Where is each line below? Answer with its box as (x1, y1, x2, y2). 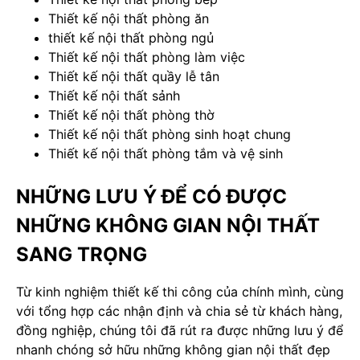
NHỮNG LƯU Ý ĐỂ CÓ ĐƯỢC (16, 184, 287, 208)
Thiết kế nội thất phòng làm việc (48, 48, 245, 65)
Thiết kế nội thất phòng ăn (48, 10, 209, 27)
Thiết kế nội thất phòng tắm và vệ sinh (48, 145, 283, 162)
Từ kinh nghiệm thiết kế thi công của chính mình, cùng (16, 283, 344, 300)
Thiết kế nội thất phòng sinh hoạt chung (48, 125, 291, 142)
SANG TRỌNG (16, 242, 147, 266)
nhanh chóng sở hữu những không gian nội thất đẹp (16, 341, 330, 358)
